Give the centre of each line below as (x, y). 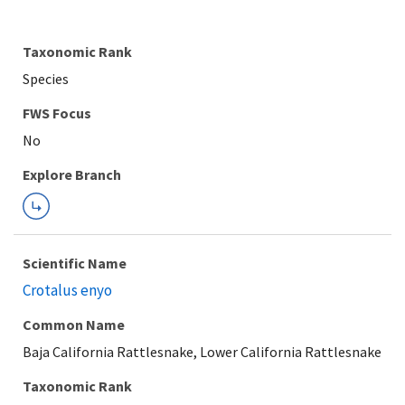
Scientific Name (75, 263)
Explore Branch (72, 174)
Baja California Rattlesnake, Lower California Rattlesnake (202, 352)
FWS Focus (57, 113)
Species (46, 79)
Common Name (74, 325)
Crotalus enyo (67, 290)
